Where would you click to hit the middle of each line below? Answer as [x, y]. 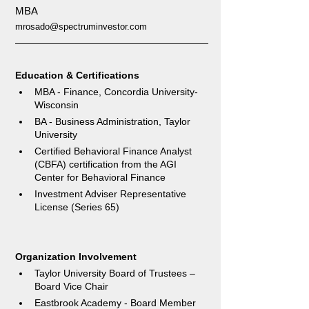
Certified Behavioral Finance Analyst [114, 151]
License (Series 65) [77, 207]
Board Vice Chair [74, 286]
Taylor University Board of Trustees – [116, 273]
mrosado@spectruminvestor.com [81, 27]
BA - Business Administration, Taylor [114, 121]
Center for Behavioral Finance [100, 177]
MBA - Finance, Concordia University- [116, 92]
